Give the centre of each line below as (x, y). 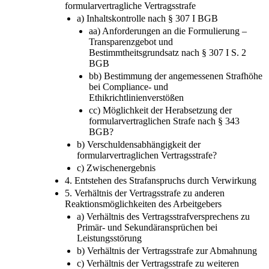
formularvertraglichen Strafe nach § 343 (164, 121)
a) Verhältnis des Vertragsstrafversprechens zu (163, 216)
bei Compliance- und (128, 86)
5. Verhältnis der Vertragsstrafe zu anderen (145, 193)
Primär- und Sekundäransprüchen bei (147, 227)
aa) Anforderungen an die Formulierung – (168, 31)
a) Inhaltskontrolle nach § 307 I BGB (147, 18)
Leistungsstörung (109, 238)
